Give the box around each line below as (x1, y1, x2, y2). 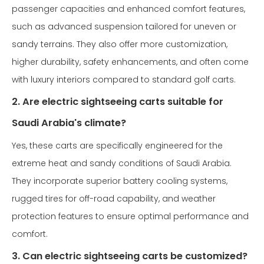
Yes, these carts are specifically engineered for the (12, 140, 223, 151)
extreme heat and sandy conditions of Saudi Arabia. (12, 157, 232, 169)
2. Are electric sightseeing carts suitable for (12, 95, 223, 108)
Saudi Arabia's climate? (12, 116, 126, 130)
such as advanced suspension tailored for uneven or (12, 21, 236, 32)
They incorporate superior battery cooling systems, (12, 175, 227, 187)
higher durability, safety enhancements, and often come (12, 56, 249, 68)
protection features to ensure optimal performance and (12, 210, 249, 222)
